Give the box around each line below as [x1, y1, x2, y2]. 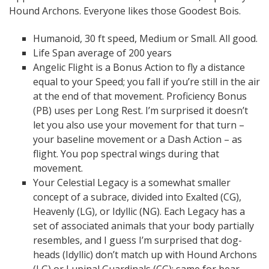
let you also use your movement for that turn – [33, 118, 244, 131]
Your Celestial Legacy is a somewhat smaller [33, 176, 231, 189]
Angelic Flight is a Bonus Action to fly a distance [33, 61, 245, 74]
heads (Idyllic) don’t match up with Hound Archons [33, 248, 257, 261]
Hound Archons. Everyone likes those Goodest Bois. [9, 4, 241, 17]
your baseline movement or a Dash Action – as [33, 133, 242, 146]
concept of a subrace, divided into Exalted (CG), [33, 190, 241, 204]
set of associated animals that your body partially [33, 219, 254, 232]
